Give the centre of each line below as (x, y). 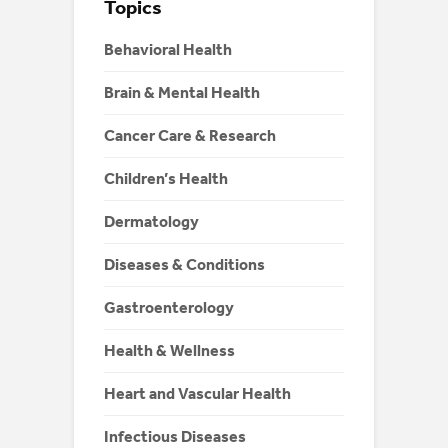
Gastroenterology (169, 307)
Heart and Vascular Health (197, 393)
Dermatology (151, 221)
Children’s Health (166, 178)
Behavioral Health (168, 49)
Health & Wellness (169, 350)
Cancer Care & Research (190, 135)
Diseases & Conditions (184, 264)
